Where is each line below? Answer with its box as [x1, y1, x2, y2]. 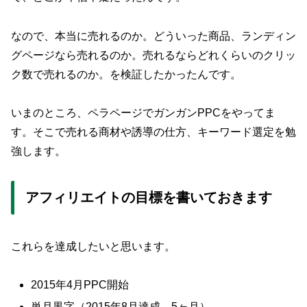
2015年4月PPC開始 [31, 279, 130, 291]
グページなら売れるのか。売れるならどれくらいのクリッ [11, 49, 296, 61]
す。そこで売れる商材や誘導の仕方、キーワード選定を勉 [11, 126, 296, 138]
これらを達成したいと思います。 [11, 240, 175, 252]
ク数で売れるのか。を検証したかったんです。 [11, 68, 241, 80]
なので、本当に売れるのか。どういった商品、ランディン [11, 29, 296, 42]
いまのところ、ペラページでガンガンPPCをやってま [11, 107, 275, 119]
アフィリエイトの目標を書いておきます [25, 190, 272, 206]
